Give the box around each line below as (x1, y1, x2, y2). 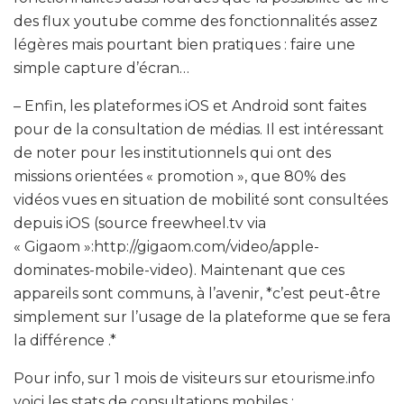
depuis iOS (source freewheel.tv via (14, 214, 266, 232)
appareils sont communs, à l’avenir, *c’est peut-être (14, 284, 381, 302)
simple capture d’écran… (14, 59, 189, 77)
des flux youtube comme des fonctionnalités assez (14, 12, 378, 30)
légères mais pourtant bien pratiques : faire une (14, 35, 355, 53)
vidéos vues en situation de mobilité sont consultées (14, 190, 388, 208)
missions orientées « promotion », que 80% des (14, 167, 345, 185)
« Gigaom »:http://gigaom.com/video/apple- (14, 237, 319, 255)
